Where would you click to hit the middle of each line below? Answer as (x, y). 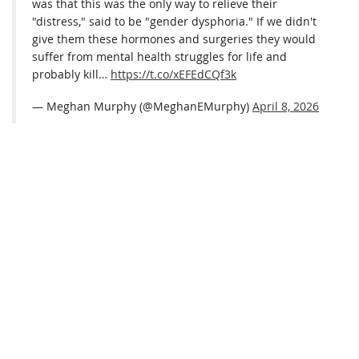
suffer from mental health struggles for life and (159, 57)
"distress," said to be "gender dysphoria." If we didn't (174, 22)
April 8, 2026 (286, 106)
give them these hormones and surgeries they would (174, 39)
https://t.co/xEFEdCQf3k (173, 75)
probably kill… (71, 75)
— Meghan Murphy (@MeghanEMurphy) (142, 106)
